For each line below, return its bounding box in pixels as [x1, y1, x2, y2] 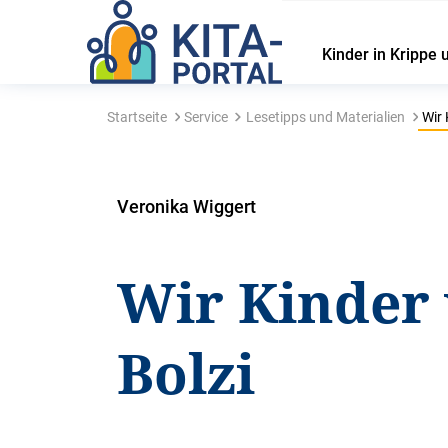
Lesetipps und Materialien [245, 109, 405, 125]
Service [184, 109, 229, 125]
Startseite [106, 109, 167, 125]
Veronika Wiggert [117, 196, 257, 217]
